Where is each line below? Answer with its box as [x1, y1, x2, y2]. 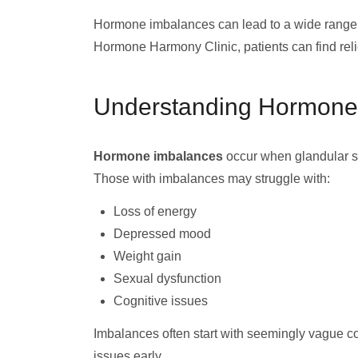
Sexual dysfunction [113, 272, 221, 285]
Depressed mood [113, 227, 211, 241]
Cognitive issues [113, 294, 208, 308]
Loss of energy [113, 205, 197, 218]
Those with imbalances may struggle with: [93, 172, 330, 185]
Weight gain [113, 249, 181, 263]
